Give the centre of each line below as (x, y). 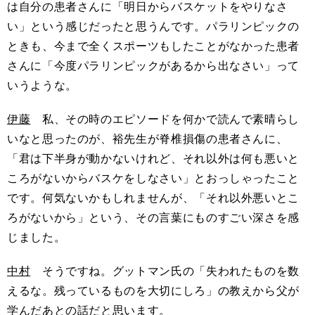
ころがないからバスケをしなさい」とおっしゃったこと (154, 178)
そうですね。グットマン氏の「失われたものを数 (165, 271)
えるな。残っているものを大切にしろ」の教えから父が (153, 290)
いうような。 (42, 85)
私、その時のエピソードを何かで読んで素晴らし (165, 119)
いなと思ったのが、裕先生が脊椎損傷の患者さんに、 (148, 139)
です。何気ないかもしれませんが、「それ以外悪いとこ (153, 198)
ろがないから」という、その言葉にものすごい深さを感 (153, 217)
